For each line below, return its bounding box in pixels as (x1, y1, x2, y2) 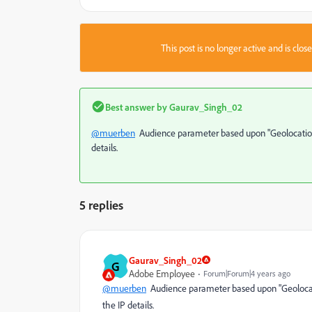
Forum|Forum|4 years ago (203, 267, 290, 279)
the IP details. (102, 298, 154, 311)
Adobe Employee (129, 267, 195, 279)
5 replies (79, 196, 123, 212)
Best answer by (105, 100, 167, 113)
